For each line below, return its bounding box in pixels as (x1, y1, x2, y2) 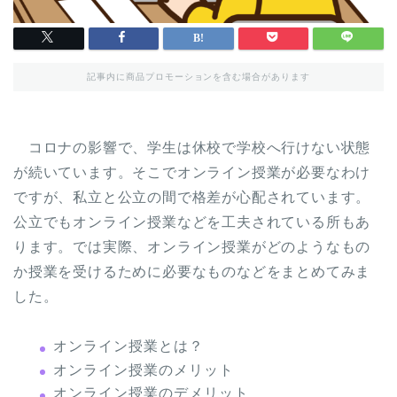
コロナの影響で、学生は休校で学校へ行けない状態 (13, 140, 371, 156)
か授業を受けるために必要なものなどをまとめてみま (13, 264, 371, 280)
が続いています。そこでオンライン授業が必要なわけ (13, 165, 371, 181)
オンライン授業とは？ (53, 339, 204, 354)
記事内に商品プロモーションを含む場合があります (86, 72, 311, 82)
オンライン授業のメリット (53, 362, 234, 378)
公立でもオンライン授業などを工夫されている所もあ (13, 214, 371, 230)
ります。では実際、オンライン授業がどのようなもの (13, 239, 371, 255)
